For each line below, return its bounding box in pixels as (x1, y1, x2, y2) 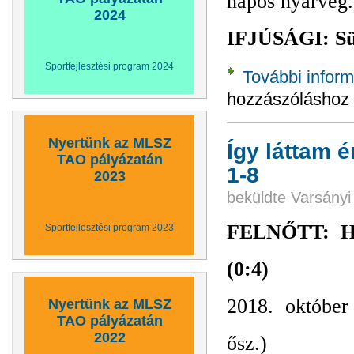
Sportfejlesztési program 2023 (45, 222, 174, 233)
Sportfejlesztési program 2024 (45, 61, 174, 72)
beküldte (227, 188, 291, 206)
